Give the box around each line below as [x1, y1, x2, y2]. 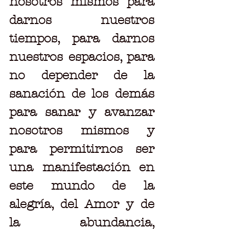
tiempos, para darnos [9, 31, 154, 45]
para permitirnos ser [9, 141, 154, 156]
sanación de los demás [9, 86, 154, 101]
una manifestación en [9, 159, 154, 174]
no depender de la [9, 67, 154, 82]
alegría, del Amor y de [9, 196, 154, 211]
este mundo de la [9, 178, 154, 193]
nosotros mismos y [9, 123, 154, 138]
